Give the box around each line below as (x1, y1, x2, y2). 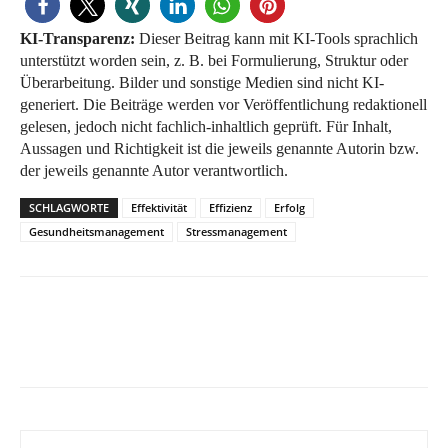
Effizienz (209, 200, 252, 216)
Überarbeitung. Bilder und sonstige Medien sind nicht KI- (20, 74, 384, 92)
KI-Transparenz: (20, 30, 135, 48)
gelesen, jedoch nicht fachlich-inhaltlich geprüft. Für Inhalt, (20, 118, 392, 136)
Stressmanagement (186, 224, 287, 240)
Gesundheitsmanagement (29, 224, 164, 240)
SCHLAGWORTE (29, 200, 109, 216)
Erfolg (274, 200, 305, 216)
